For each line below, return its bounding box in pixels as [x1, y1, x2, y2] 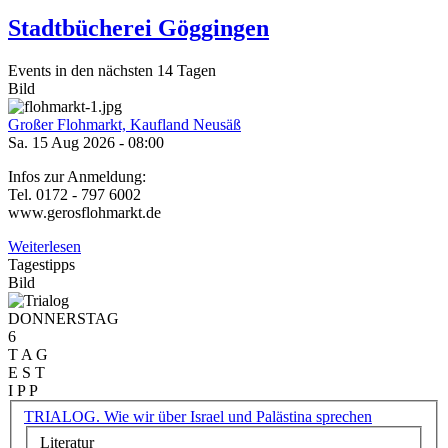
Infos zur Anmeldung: [8, 168, 146, 186]
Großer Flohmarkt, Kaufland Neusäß [8, 116, 241, 134]
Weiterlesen [8, 238, 81, 256]
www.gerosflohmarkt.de [8, 204, 161, 222]
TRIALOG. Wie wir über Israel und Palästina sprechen [24, 407, 372, 425]
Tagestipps [8, 256, 75, 274]
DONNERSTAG [8, 310, 119, 328]
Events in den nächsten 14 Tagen [8, 62, 216, 80]
